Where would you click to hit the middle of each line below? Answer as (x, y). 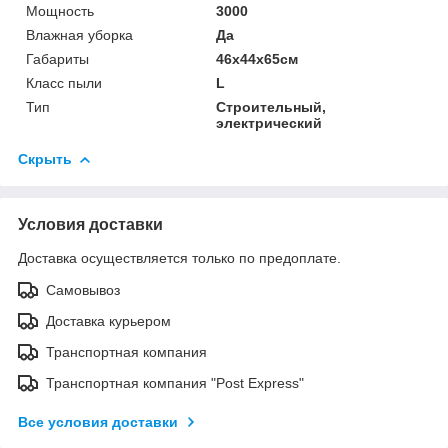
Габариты (57, 58)
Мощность (60, 10)
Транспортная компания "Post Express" (175, 382)
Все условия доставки (98, 421)
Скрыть (45, 158)
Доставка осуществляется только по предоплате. (179, 257)
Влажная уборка (79, 34)
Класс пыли (64, 82)
